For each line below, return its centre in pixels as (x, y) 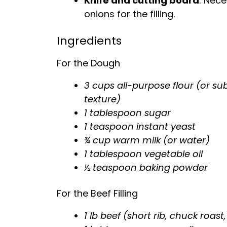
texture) (102, 99)
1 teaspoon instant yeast (140, 126)
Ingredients (89, 41)
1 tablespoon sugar (127, 113)
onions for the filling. (129, 14)
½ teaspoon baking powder (146, 167)
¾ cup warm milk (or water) (147, 140)
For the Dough (88, 63)
